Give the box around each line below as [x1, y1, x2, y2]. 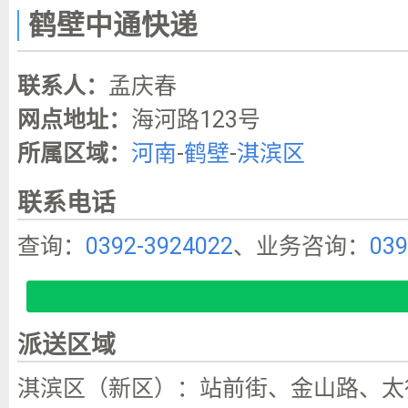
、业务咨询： [233, 232, 371, 260]
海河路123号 [131, 106, 261, 133]
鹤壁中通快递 [27, 7, 198, 42]
